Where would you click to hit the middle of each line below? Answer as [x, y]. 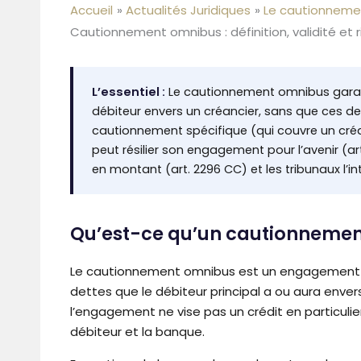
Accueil [91, 10]
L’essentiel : [128, 92]
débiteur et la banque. [137, 331]
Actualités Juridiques [188, 10]
